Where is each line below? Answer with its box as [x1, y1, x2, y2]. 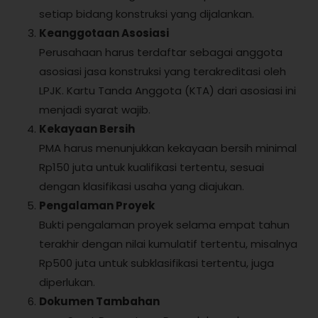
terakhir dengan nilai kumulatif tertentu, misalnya [39, 236, 297, 252]
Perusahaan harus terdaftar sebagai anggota [39, 45, 283, 60]
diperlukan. [39, 275, 95, 290]
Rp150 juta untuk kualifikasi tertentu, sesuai [39, 160, 264, 175]
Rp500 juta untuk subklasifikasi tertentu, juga [39, 256, 274, 271]
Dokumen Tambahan [39, 294, 160, 309]
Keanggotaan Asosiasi [39, 26, 169, 41]
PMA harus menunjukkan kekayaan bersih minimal [39, 141, 297, 156]
